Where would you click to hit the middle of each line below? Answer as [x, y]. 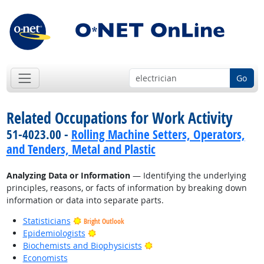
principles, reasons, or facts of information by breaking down [126, 188]
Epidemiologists [54, 233]
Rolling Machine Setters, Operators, [158, 135]
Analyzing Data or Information [68, 176]
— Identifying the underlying [188, 176]
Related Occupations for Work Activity [119, 118]
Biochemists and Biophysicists [82, 246]
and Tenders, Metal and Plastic [81, 149]
